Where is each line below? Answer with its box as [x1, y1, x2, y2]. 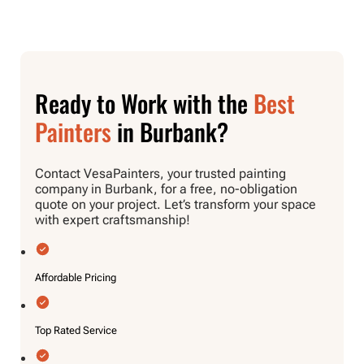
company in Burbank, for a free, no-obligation [34, 181, 297, 197]
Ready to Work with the [34, 84, 253, 121]
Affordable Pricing [34, 271, 116, 284]
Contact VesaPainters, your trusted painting [34, 166, 286, 182]
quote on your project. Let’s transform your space [34, 197, 316, 213]
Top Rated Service [34, 324, 117, 337]
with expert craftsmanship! [34, 212, 190, 228]
